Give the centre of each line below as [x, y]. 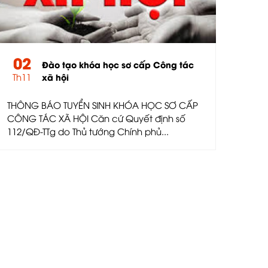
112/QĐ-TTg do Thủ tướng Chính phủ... [88, 131]
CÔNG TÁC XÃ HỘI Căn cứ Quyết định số [96, 118]
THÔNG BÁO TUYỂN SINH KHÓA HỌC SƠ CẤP [103, 104]
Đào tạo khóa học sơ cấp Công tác [118, 64]
